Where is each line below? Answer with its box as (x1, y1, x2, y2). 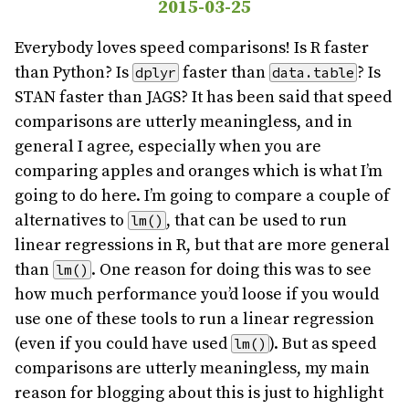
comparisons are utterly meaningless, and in (15, 110, 352, 132)
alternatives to (15, 209, 128, 231)
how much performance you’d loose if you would (15, 283, 379, 305)
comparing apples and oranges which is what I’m (15, 160, 383, 182)
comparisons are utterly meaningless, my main (15, 357, 370, 379)
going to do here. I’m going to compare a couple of (15, 184, 390, 206)
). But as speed (269, 332, 376, 354)
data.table (272, 63, 354, 81)
